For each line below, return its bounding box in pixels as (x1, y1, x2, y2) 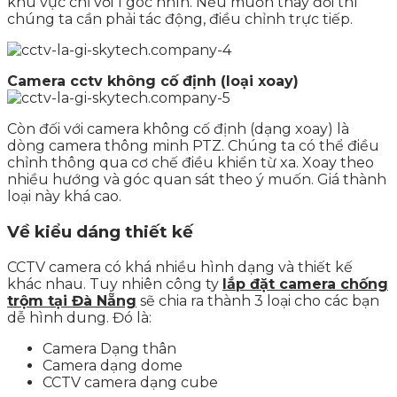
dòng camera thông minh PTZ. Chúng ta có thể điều (7, 137, 379, 155)
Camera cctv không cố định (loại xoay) (7, 73, 299, 90)
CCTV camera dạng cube (43, 373, 218, 391)
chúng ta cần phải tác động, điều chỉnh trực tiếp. (7, 11, 353, 28)
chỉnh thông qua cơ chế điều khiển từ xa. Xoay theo (7, 154, 374, 172)
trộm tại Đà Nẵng (7, 292, 136, 309)
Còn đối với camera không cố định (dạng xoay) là (7, 121, 349, 138)
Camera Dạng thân (43, 339, 176, 357)
